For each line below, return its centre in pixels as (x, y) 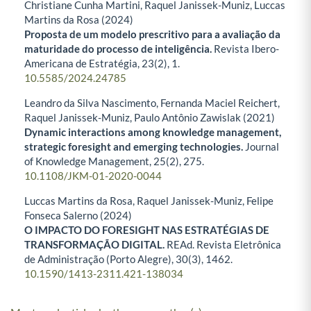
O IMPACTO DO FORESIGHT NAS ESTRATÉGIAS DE (147, 230)
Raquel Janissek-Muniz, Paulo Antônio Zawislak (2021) (150, 118)
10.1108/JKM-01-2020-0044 (93, 176)
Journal (262, 147)
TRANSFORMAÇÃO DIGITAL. (95, 245)
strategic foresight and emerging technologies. (135, 147)
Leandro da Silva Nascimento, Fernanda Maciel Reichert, (152, 103)
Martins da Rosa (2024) (79, 20)
